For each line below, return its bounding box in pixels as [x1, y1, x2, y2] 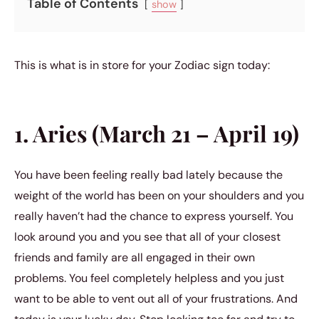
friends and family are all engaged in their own [14, 249, 255, 265]
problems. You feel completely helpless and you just [14, 270, 284, 286]
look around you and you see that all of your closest [14, 229, 281, 244]
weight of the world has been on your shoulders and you [14, 187, 304, 203]
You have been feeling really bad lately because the [14, 167, 283, 182]
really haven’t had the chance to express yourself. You [14, 208, 293, 224]
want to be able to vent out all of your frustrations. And [14, 291, 298, 306]
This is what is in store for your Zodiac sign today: [14, 58, 270, 73]
